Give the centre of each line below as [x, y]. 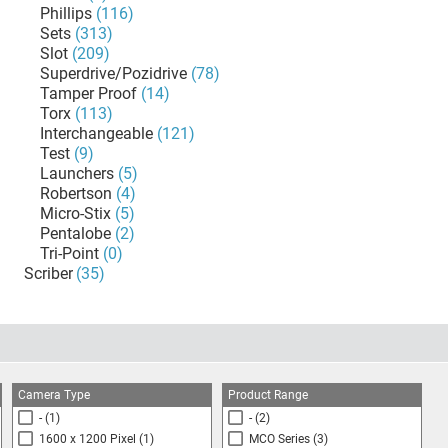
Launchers [77, 173]
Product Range [268, 395]
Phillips [66, 13]
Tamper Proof [88, 93]
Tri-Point [69, 253]
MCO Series [279, 439]
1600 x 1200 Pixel [87, 439]
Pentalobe [75, 233]
